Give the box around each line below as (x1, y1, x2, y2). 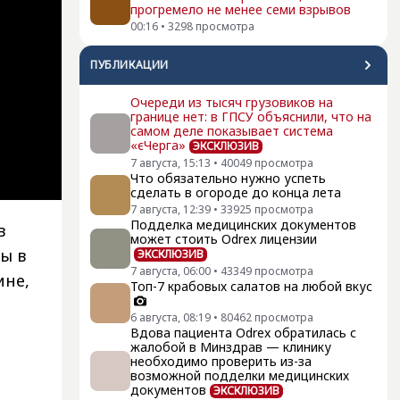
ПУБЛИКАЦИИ (90, 57, 169, 72)
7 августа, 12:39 (130, 202, 211, 217)
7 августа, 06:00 (130, 263, 211, 279)
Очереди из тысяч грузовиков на (130, 94, 333, 111)
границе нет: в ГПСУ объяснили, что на (130, 108, 371, 125)
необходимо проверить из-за (130, 353, 312, 370)
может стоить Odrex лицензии (130, 230, 317, 247)
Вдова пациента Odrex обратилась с (130, 324, 356, 341)
